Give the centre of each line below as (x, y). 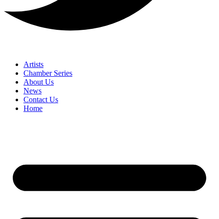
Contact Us (41, 100)
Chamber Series (48, 73)
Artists (33, 65)
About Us (39, 82)
